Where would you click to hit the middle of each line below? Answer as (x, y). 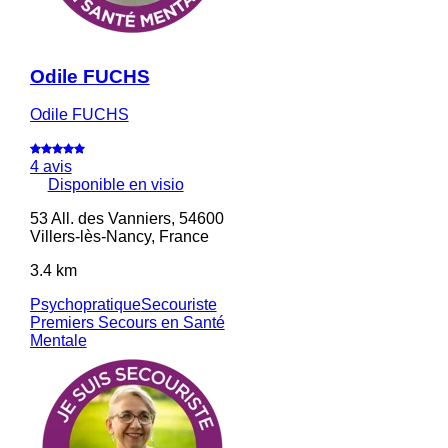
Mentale (58, 341)
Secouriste (178, 305)
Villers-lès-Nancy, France (119, 237)
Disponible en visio (115, 185)
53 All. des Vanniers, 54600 (126, 219)
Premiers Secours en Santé (127, 323)
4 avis (50, 167)
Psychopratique (85, 305)
